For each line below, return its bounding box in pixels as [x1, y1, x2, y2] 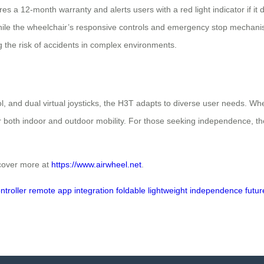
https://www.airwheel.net [51, 160, 141, 170]
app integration [58, 186, 114, 196]
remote [29, 186, 55, 196]
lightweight [148, 186, 187, 196]
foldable [116, 186, 146, 196]
